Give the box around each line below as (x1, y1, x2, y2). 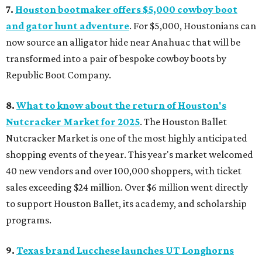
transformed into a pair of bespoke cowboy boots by (6, 53, 226, 65)
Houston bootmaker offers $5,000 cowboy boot (15, 4, 237, 16)
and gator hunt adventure (6, 20, 129, 32)
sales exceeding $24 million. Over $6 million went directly (6, 181, 248, 194)
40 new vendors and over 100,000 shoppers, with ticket (6, 165, 242, 177)
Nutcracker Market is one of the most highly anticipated (6, 132, 247, 144)
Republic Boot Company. (6, 69, 111, 81)
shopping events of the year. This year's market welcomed (6, 149, 253, 161)
